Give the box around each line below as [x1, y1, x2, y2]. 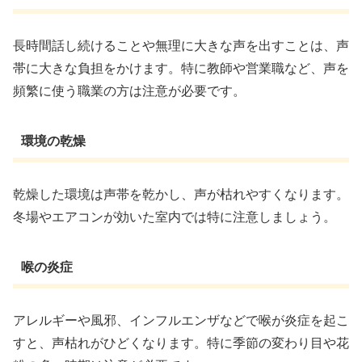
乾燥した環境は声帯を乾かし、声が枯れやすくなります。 [13, 187, 349, 201]
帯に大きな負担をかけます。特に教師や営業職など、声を [13, 61, 349, 76]
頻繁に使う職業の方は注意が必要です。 [13, 84, 246, 99]
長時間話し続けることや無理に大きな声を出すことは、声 [13, 39, 349, 53]
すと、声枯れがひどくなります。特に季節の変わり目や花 [13, 335, 349, 350]
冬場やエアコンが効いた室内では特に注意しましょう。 [13, 209, 336, 224]
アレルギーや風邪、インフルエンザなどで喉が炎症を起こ [13, 313, 349, 327]
